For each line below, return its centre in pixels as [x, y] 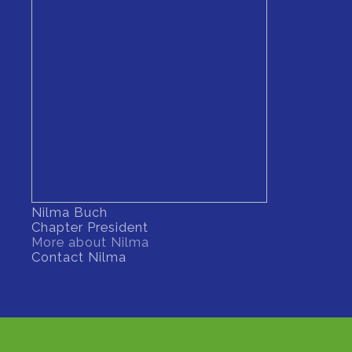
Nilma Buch [70, 213]
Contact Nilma [79, 257]
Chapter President [90, 227]
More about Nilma [90, 242]
